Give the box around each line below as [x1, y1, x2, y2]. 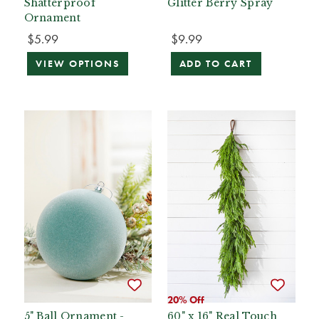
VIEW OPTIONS [36, 57, 120, 70]
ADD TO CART [179, 57, 253, 70]
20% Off [167, 293, 204, 306]
